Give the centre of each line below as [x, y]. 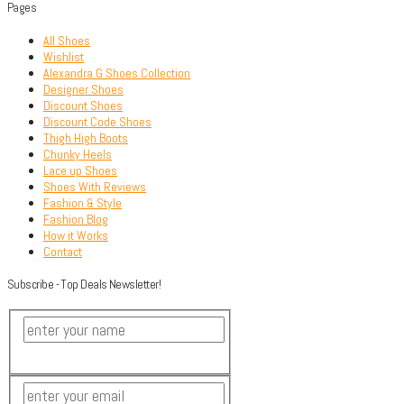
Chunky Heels [78, 154]
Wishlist [64, 56]
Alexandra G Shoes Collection [117, 73]
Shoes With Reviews [95, 186]
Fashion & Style [83, 202]
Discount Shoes [83, 105]
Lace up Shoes [80, 170]
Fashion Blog [76, 219]
